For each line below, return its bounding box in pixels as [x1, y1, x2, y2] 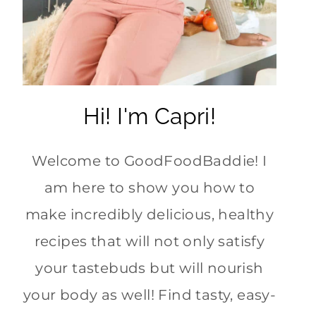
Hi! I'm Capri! [83, 103, 217, 130]
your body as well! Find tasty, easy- [23, 286, 276, 304]
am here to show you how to [44, 179, 255, 197]
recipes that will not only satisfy [34, 233, 265, 250]
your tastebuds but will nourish [35, 260, 264, 277]
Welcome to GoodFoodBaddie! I [32, 152, 267, 170]
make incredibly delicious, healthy [25, 206, 274, 224]
